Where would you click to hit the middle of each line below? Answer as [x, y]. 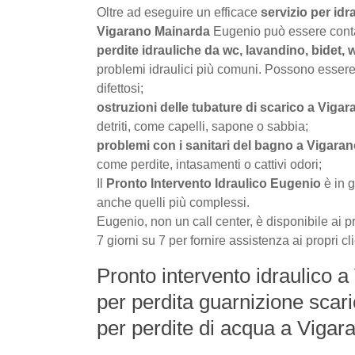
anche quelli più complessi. [173, 203]
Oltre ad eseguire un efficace [179, 13]
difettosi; [120, 89]
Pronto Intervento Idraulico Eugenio [214, 184]
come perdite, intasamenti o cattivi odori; [209, 165]
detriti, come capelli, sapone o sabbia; [202, 127]
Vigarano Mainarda [153, 32]
